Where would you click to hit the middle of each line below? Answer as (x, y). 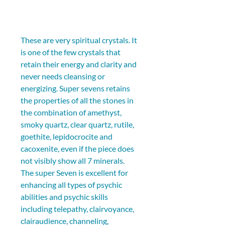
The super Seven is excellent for (75, 172)
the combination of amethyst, (72, 112)
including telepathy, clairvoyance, (78, 208)
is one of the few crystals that (71, 52)
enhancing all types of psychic (72, 184)
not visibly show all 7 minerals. (73, 160)
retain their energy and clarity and (79, 64)
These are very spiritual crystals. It (80, 40)
